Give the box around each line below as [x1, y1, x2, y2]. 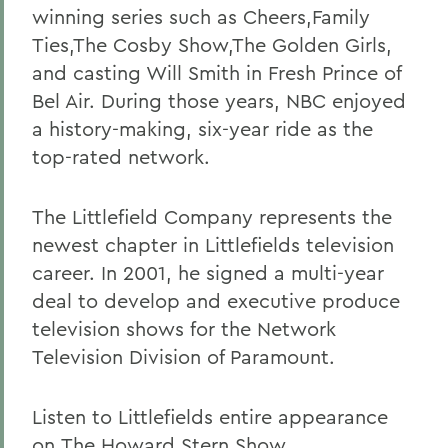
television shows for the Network [32, 316, 336, 341]
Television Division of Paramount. [32, 344, 335, 369]
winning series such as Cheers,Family [32, 4, 370, 29]
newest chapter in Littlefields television [32, 232, 394, 257]
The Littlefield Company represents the [32, 204, 392, 229]
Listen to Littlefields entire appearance [32, 404, 388, 429]
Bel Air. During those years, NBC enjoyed [32, 88, 406, 113]
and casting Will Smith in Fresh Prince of [32, 60, 401, 85]
